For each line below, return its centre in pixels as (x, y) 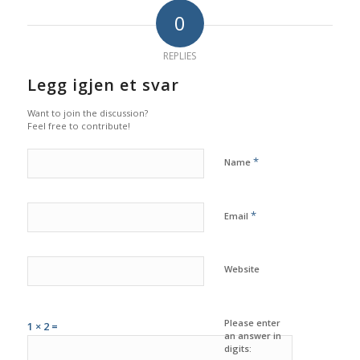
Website (241, 269)
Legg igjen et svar (103, 85)
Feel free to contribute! (78, 126)
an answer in (252, 336)
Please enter (252, 323)
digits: (237, 349)
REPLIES (180, 56)
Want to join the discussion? (87, 113)
